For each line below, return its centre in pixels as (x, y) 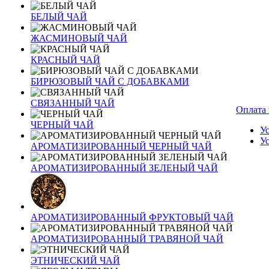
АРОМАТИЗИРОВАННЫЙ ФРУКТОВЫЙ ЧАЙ (132, 217)
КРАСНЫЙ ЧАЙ (65, 60)
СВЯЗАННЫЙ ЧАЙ (73, 103)
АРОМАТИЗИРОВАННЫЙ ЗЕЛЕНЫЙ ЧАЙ (124, 168)
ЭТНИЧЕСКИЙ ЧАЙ (75, 260)
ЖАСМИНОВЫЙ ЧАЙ (79, 38)
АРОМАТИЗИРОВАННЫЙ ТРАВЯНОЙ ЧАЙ (127, 239)
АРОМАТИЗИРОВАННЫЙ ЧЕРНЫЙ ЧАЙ (121, 146)
